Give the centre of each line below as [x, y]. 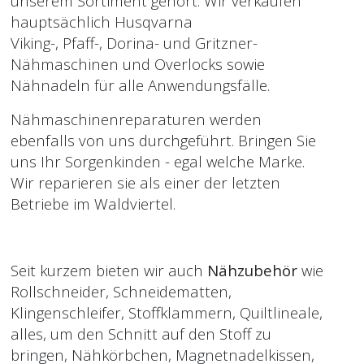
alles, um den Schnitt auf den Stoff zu [141, 334]
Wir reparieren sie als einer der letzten [145, 182]
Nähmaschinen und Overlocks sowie [138, 64]
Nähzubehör [252, 270]
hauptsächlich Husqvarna [102, 22]
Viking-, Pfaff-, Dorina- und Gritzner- [134, 43]
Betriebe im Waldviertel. [93, 204]
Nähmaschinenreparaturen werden [136, 119]
